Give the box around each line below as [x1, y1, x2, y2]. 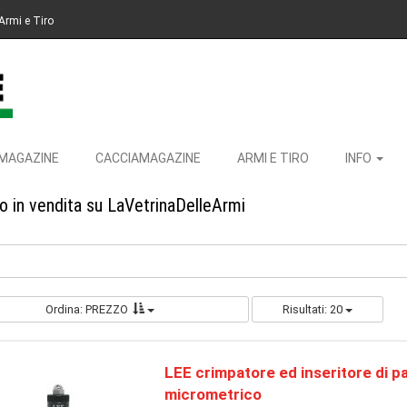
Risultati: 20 [282, 303, 345, 316]
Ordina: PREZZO [45, 303, 129, 316]
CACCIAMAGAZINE [95, 151, 201, 165]
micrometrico [164, 385, 262, 403]
